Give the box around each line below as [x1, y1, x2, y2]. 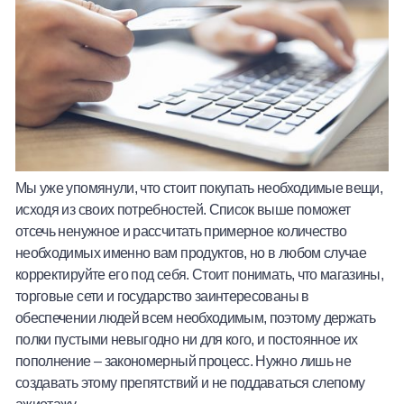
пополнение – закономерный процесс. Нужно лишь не [15, 353, 351, 370]
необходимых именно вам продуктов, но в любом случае [15, 244, 367, 262]
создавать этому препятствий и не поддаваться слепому [15, 374, 365, 391]
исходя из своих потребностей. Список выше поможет [15, 201, 351, 218]
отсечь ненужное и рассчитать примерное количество [15, 223, 347, 240]
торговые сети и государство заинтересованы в [15, 288, 309, 305]
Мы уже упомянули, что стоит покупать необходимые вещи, [15, 179, 383, 197]
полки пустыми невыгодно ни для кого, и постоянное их [15, 331, 358, 348]
